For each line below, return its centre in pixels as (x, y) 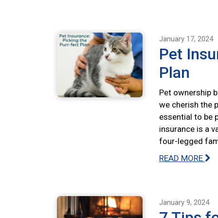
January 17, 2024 (186, 39)
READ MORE (182, 158)
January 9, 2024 (184, 202)
